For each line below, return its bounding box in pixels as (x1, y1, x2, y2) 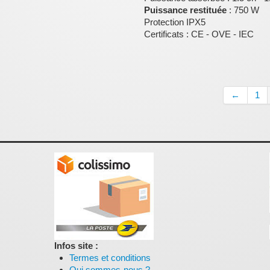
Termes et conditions (69, 253, 151, 263)
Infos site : (54, 240, 98, 251)
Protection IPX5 (144, 17, 206, 27)
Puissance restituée (144, 5, 227, 15)
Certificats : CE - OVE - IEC (144, 29, 254, 39)
